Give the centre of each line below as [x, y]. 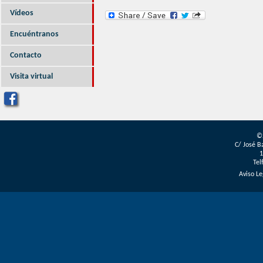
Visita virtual [31, 77]
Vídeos [22, 13]
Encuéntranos [34, 34]
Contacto [26, 55]
